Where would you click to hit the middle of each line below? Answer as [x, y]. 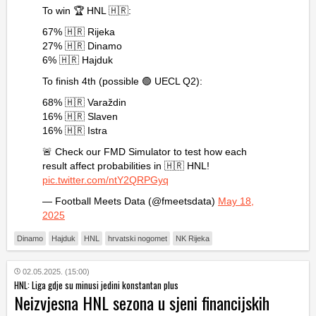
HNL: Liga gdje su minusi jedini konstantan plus [96, 285]
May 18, [236, 201]
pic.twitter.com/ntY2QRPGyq [105, 180]
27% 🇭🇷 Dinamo [82, 46]
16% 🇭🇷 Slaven [80, 117]
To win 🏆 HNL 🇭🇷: [87, 11]
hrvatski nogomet [138, 239]
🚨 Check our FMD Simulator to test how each [145, 152]
